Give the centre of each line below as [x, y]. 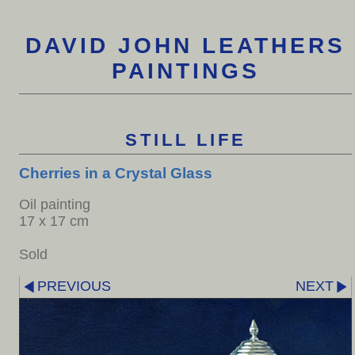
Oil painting [55, 204]
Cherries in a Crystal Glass [116, 172]
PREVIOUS [74, 286]
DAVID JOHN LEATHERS [185, 46]
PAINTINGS [185, 71]
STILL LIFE [185, 139]
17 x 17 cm [54, 221]
